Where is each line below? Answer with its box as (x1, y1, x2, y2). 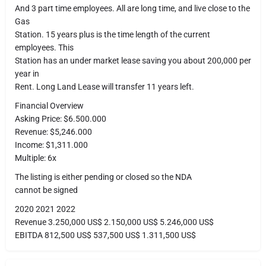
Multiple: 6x (15, 153, 56, 163)
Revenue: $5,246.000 (15, 127, 92, 137)
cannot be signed (15, 185, 78, 195)
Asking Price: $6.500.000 (15, 114, 106, 123)
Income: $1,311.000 (15, 140, 88, 150)
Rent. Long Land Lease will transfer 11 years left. (15, 82, 194, 91)
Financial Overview (15, 101, 84, 110)
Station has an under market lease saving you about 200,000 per (15, 56, 251, 65)
